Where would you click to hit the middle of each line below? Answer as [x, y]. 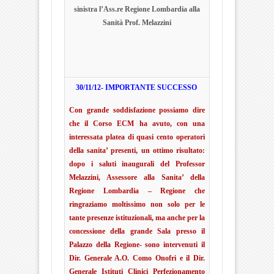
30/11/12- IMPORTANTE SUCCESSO [137, 87]
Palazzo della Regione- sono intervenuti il [137, 245]
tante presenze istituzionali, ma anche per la [137, 218]
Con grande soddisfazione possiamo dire [137, 110]
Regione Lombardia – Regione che [137, 191]
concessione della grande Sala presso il [137, 231]
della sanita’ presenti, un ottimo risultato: [137, 150]
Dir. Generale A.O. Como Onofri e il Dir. [137, 258]
